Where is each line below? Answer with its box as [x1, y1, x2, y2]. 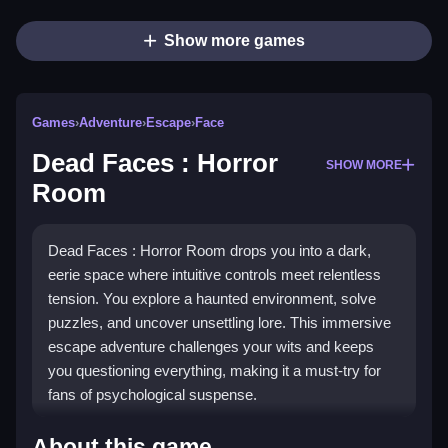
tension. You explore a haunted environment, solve [48, 290, 376, 308]
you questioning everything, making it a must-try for [48, 362, 381, 380]
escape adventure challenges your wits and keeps [48, 338, 374, 356]
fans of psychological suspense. [48, 386, 257, 404]
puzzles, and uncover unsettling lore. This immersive [48, 314, 391, 332]
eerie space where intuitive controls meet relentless [48, 266, 381, 284]
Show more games [163, 32, 305, 50]
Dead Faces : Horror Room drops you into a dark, [48, 242, 371, 260]
